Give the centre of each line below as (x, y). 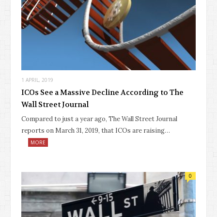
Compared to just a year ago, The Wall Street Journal (99, 119)
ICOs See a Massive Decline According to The (102, 92)
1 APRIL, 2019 (37, 80)
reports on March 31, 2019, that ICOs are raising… (96, 130)
